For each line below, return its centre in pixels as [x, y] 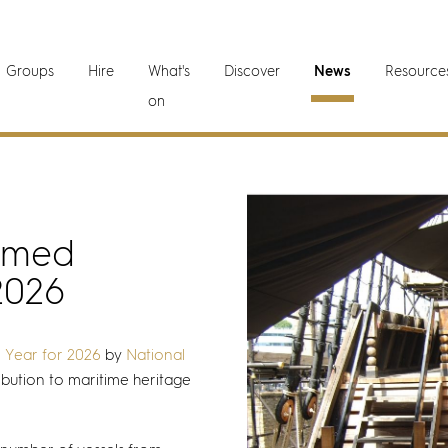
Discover [252, 72]
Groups [30, 72]
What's [169, 72]
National [155, 355]
